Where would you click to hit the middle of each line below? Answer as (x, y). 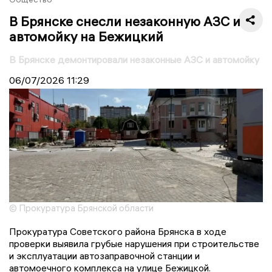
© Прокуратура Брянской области (81, 208)
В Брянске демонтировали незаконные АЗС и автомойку (134, 59)
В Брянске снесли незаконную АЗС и (125, 21)
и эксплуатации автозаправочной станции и (104, 256)
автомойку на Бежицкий (86, 36)
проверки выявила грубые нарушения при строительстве (134, 244)
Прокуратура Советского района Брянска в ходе (118, 232)
